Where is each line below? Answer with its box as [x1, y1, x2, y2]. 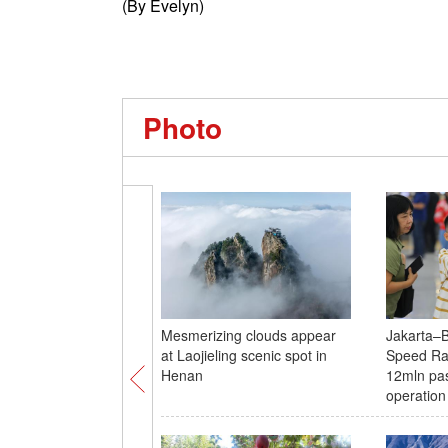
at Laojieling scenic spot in [160, 345, 327, 365]
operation [385, 385, 446, 405]
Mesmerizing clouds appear [160, 325, 336, 345]
